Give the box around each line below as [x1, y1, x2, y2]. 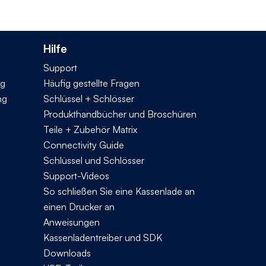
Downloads [43, 246, 91, 259]
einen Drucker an [43, 200, 115, 213]
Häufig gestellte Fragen [43, 77, 140, 89]
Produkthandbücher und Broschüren [43, 107, 197, 120]
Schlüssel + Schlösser [43, 92, 134, 104]
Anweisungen [43, 216, 100, 228]
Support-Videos [43, 169, 109, 182]
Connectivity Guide [43, 138, 124, 151]
